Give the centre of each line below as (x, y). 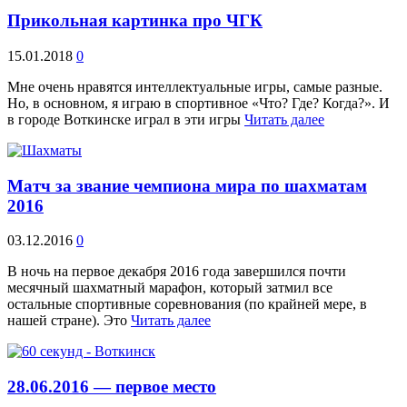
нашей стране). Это (69, 321)
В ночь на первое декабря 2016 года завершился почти (177, 272)
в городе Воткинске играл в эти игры (126, 119)
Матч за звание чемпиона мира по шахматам (187, 185)
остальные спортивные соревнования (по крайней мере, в (187, 304)
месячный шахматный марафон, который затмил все (170, 288)
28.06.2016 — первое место (112, 387)
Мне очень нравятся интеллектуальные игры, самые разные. (195, 86)
